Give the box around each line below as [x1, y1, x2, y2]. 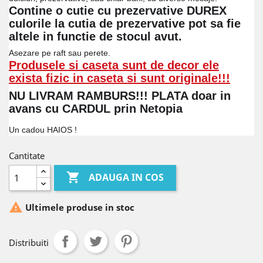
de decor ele [147, 59, 219, 72]
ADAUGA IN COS [89, 171, 164, 184]
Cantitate [9, 150, 45, 161]
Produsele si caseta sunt [9, 59, 147, 72]
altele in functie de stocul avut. [9, 30, 182, 43]
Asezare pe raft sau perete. [9, 48, 110, 58]
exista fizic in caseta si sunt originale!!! [9, 72, 230, 85]
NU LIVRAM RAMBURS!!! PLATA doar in [9, 89, 231, 102]
